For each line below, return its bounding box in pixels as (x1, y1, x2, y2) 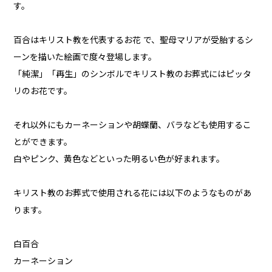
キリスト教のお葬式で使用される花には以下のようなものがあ (13, 188, 252, 199)
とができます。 (13, 137, 73, 148)
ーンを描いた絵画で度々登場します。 (13, 52, 157, 63)
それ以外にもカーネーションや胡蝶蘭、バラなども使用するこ (13, 120, 252, 131)
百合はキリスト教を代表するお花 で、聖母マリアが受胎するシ (13, 35, 254, 46)
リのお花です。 (13, 86, 73, 97)
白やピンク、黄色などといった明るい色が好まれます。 (13, 154, 225, 165)
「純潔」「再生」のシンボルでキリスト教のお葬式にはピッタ (13, 69, 252, 80)
